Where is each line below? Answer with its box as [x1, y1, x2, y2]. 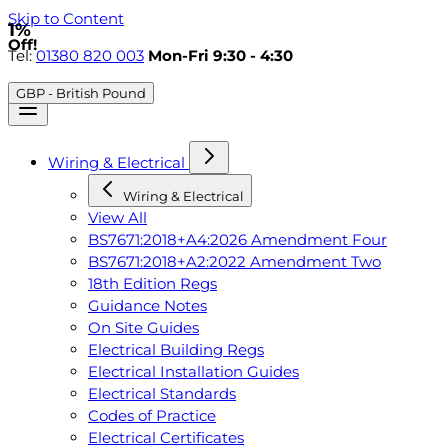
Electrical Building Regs [88, 339, 264, 359]
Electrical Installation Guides [88, 361, 299, 381]
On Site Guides [88, 317, 199, 337]
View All [88, 207, 147, 227]
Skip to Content [8, 9, 124, 28]
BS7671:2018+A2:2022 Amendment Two [88, 251, 381, 271]
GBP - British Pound [48, 85, 146, 101]
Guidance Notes [88, 295, 207, 315]
